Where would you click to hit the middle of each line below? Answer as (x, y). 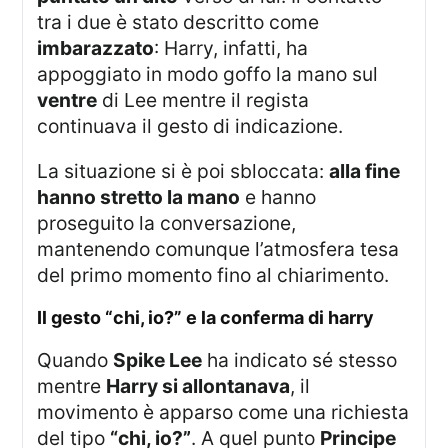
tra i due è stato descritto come (178, 21)
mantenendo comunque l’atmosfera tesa (218, 248)
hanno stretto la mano (139, 196)
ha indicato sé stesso (300, 360)
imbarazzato (96, 47)
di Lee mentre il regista (203, 99)
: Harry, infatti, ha (231, 47)
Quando (83, 360)
